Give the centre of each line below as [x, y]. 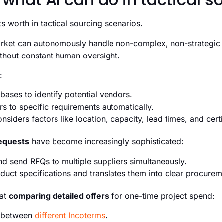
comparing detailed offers [59, 195]
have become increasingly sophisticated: [107, 141]
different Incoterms [70, 215]
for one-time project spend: [162, 195]
